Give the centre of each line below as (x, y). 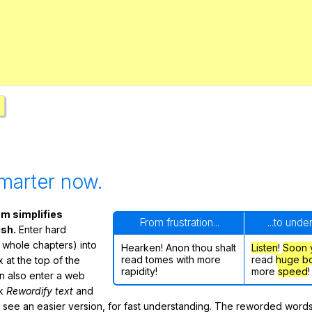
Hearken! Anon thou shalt (179, 247)
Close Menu (156, 65)
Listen (265, 247)
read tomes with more (171, 259)
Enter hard (41, 229)
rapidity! (139, 271)
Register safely (156, 36)
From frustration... (179, 222)
